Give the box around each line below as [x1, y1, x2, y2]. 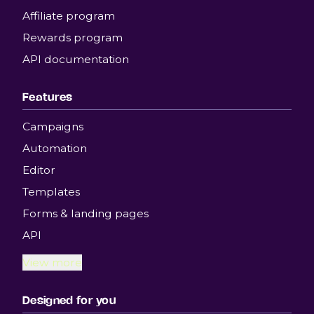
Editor [22, 163, 55, 177]
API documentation [22, 53, 129, 66]
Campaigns [22, 120, 83, 133]
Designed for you [22, 293, 116, 307]
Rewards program [22, 31, 123, 44]
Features [22, 90, 73, 104]
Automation [22, 142, 87, 155]
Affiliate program [22, 9, 115, 22]
